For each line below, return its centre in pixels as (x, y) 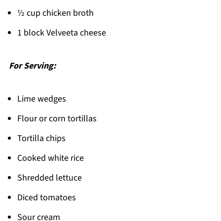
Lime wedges (41, 99)
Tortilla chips (41, 139)
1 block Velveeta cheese (61, 33)
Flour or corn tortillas (57, 119)
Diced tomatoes (46, 198)
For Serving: (32, 66)
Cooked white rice (50, 158)
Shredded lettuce (49, 178)
